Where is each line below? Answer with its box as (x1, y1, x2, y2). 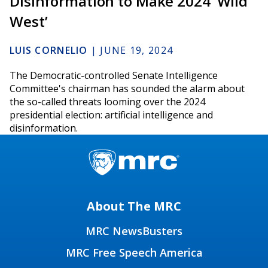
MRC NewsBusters (86, 224, 182, 239)
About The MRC (87, 198, 181, 215)
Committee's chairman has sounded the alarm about (10, 82, 245, 96)
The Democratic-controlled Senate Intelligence (10, 69, 218, 83)
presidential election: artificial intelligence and (10, 108, 213, 122)
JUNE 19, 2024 (100, 44, 173, 57)
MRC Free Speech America (65, 245, 203, 260)
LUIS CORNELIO (10, 44, 88, 57)
